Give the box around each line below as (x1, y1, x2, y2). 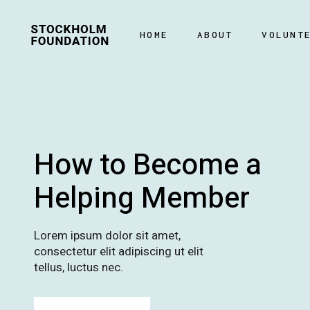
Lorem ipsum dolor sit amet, (34, 227, 181, 244)
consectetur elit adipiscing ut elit (34, 243, 204, 260)
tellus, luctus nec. (34, 259, 124, 276)
